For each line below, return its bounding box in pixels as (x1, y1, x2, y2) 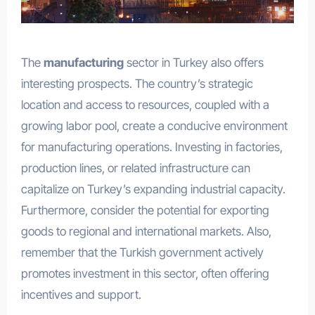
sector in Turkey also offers (123, 55, 264, 70)
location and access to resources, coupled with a (20, 97, 269, 112)
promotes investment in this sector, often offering (20, 266, 269, 281)
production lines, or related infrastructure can (20, 160, 250, 175)
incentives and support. (20, 287, 141, 302)
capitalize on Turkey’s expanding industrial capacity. (20, 181, 285, 196)
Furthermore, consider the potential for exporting (20, 202, 269, 217)
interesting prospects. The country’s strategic (20, 76, 253, 91)
